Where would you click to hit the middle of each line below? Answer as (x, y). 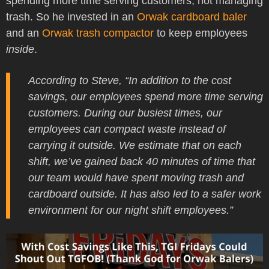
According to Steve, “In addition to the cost (130, 80)
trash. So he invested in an (71, 17)
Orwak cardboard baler (192, 17)
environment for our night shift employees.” (132, 210)
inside (20, 49)
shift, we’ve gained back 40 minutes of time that (142, 162)
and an (24, 33)
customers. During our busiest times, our (125, 113)
